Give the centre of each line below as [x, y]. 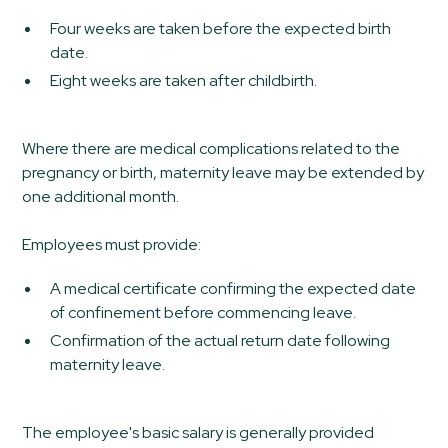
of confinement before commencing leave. [203, 312]
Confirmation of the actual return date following [220, 340]
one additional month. [101, 196]
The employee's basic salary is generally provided [198, 432]
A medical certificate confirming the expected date [233, 288]
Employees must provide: [112, 244]
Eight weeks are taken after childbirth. [184, 80]
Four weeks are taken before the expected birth [221, 28]
